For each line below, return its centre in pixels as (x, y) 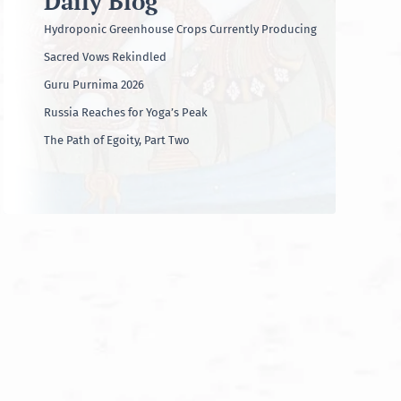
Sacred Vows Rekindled (105, 57)
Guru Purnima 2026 (94, 85)
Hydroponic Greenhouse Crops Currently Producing (180, 30)
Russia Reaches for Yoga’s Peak (126, 113)
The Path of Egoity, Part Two (117, 141)
